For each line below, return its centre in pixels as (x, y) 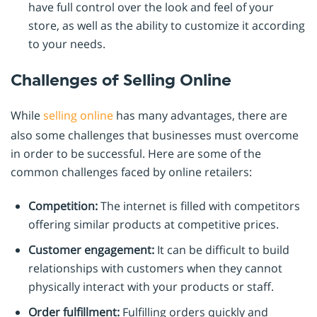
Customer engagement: (91, 250)
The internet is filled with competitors (199, 206)
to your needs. (67, 44)
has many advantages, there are (200, 116)
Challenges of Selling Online (121, 81)
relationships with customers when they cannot (155, 269)
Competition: (63, 206)
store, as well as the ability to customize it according (167, 26)
